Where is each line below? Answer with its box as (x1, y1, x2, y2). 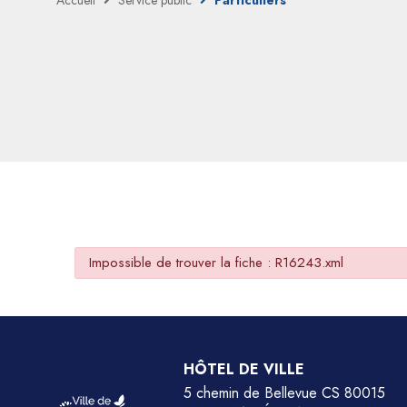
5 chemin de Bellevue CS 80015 (184, 382, 385, 403)
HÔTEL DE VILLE (184, 359, 304, 380)
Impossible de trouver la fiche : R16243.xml (89, 253, 343, 273)
